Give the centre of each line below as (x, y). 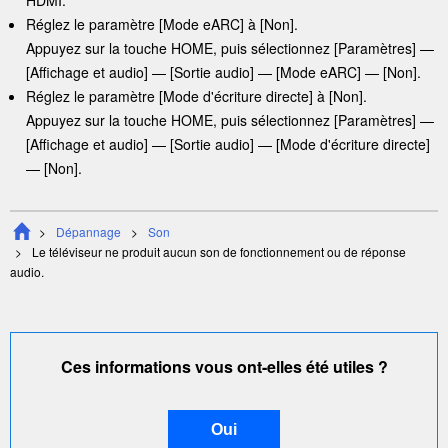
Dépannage (88, 231)
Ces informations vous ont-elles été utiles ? (224, 366)
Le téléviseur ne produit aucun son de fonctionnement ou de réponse (219, 251)
